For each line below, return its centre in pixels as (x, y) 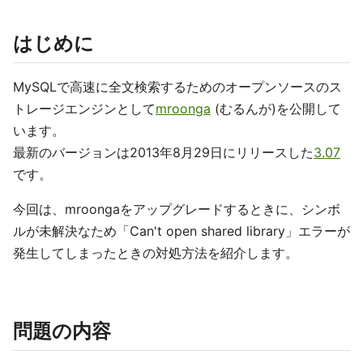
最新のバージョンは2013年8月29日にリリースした (163, 152)
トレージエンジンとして (84, 109)
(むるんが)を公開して (276, 109)
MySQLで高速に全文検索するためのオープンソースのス (177, 87)
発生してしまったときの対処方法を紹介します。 (156, 253)
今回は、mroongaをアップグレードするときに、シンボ (177, 209)
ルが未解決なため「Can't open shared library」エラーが (181, 231)
